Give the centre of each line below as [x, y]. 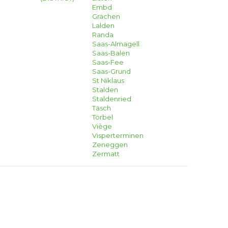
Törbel [102, 117]
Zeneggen [110, 145]
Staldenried [111, 99]
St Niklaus [108, 80]
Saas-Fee [108, 62]
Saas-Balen [111, 53]
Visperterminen [118, 135]
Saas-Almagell [116, 44]
